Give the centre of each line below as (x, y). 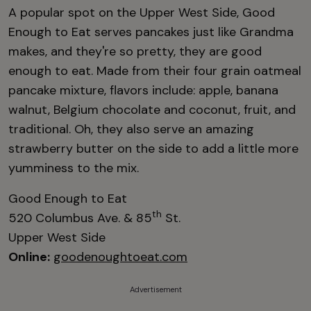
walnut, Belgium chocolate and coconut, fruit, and (152, 109)
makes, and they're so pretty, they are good (135, 51)
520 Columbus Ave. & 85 (80, 218)
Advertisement (155, 289)
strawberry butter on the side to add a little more (153, 148)
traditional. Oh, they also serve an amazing (131, 129)
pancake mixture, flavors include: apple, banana (143, 90)
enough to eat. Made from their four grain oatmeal (155, 70)
